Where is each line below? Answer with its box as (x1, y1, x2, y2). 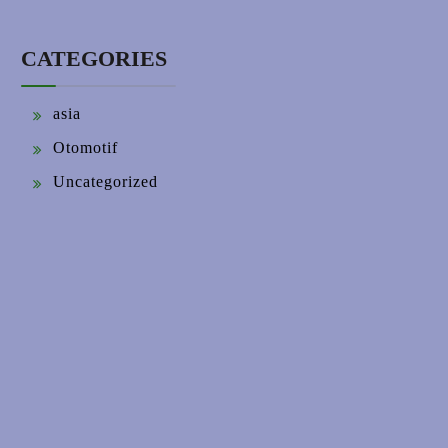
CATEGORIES (21, 46, 167, 71)
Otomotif (53, 139, 118, 156)
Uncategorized (53, 173, 158, 190)
